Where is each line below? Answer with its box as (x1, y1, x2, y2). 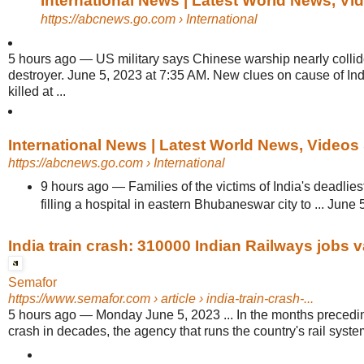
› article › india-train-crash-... (150, 291, 314, 305)
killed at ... (8, 84, 66, 98)
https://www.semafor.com (8, 291, 150, 305)
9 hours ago (40, 179, 109, 193)
